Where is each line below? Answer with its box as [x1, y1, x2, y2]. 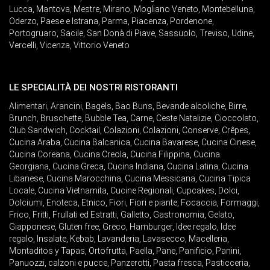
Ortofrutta [89, 246, 126, 256]
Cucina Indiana [107, 162, 163, 171]
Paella [130, 246, 152, 256]
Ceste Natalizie [156, 113, 211, 123]
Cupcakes [177, 186, 215, 195]
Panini [216, 246, 239, 256]
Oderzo [9, 16, 37, 26]
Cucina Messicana [125, 174, 195, 183]
